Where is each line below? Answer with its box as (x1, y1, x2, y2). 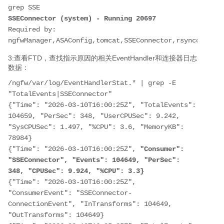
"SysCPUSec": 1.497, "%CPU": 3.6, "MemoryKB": (8, 122, 184, 131)
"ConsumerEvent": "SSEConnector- (8, 188, 132, 197)
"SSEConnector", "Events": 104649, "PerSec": (8, 155, 180, 164)
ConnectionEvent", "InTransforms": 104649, (8, 199, 172, 208)
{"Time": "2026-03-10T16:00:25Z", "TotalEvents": (8, 100, 196, 109)
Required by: (8, 25, 56, 33)
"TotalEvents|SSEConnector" (8, 89, 112, 98)
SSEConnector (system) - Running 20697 (8, 14, 156, 22)
